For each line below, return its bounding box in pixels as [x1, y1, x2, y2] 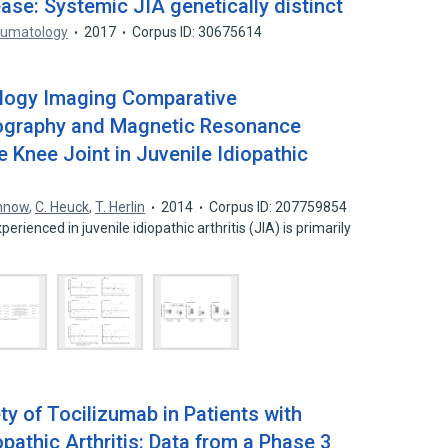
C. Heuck [35, 199, 90, 215]
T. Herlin [95, 199, 146, 215]
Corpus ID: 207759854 [209, 199, 348, 215]
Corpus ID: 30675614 [132, 24, 263, 40]
